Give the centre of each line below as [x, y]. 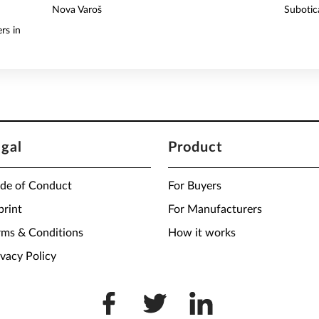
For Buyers [195, 186]
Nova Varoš [77, 10]
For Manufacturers [215, 209]
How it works [202, 233]
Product [195, 147]
